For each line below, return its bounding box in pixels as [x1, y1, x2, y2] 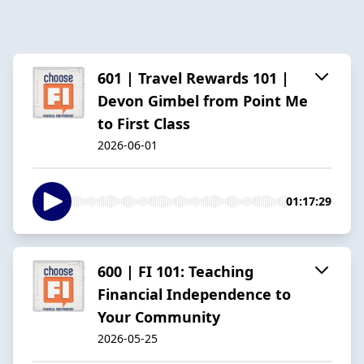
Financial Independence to [97, 284, 291, 304]
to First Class [97, 113, 190, 133]
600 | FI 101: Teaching [97, 261, 253, 281]
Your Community [97, 306, 220, 327]
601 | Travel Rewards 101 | [97, 67, 289, 88]
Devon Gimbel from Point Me [97, 90, 308, 110]
